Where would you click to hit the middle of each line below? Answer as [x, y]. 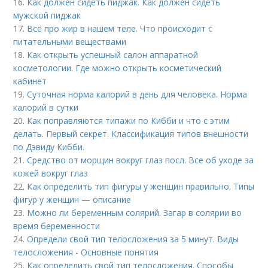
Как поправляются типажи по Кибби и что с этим [129, 121]
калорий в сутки [46, 108]
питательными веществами [70, 42]
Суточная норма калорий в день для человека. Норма [137, 95]
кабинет [30, 81]
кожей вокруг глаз [51, 173]
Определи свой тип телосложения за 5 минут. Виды [133, 239]
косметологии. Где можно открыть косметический [118, 68]
